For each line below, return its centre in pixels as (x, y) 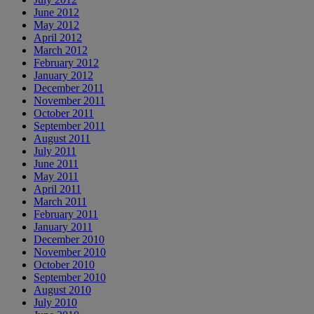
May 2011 (56, 176)
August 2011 (62, 138)
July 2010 (55, 302)
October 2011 (64, 113)
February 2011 (66, 214)
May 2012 (56, 25)
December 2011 (69, 88)
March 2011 (60, 201)
